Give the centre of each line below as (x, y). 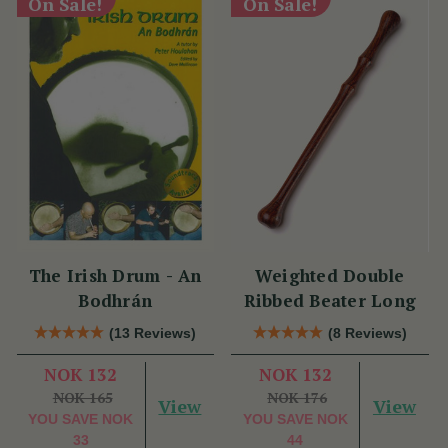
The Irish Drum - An (115, 276)
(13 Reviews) (153, 333)
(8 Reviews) (367, 333)
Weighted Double (329, 276)
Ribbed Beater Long (329, 301)
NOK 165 (82, 398)
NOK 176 (297, 398)
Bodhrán (115, 301)
